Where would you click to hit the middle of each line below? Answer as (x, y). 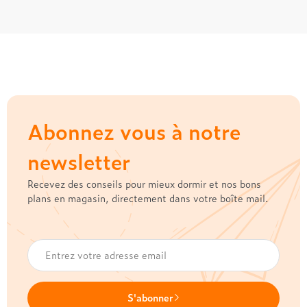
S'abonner (150, 297)
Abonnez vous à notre (134, 130)
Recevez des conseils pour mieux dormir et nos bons (144, 183)
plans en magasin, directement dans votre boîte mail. (148, 197)
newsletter (79, 160)
